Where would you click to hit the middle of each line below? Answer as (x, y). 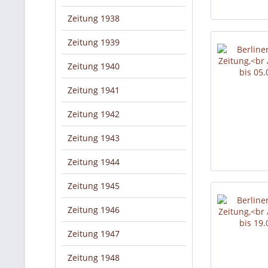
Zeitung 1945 (94, 186)
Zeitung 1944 (94, 162)
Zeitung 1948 (94, 258)
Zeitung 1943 (94, 138)
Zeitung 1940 (94, 66)
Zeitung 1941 (94, 90)
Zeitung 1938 (94, 18)
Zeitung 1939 (94, 42)
